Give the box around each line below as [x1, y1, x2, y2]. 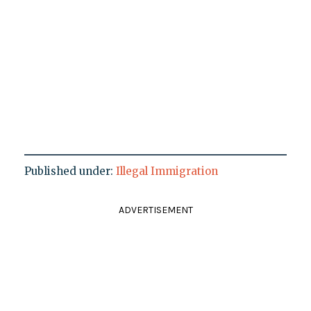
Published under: [24, 165, 116, 178]
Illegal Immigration [115, 165, 218, 178]
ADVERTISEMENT [118, 204, 193, 217]
